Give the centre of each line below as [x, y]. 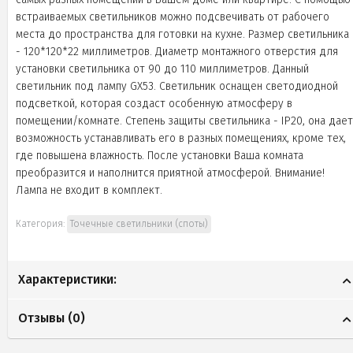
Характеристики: [67, 280]
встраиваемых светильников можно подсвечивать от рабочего [173, 17]
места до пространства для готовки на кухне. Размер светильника [182, 35]
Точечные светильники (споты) [139, 224]
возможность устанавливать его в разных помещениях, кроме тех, [181, 139]
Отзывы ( [45, 318]
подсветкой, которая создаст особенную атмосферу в [154, 104]
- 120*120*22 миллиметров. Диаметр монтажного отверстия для [177, 52]
